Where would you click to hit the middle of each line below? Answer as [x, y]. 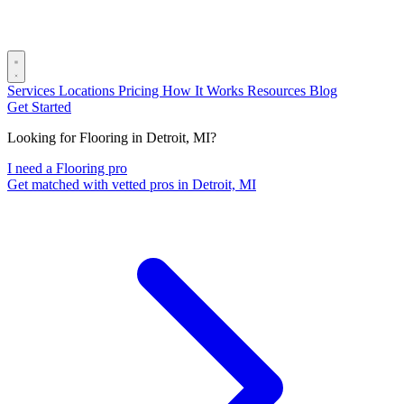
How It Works [205, 91]
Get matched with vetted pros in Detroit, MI [132, 184]
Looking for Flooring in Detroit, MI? [112, 138]
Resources [278, 91]
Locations [88, 91]
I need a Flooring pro [67, 168]
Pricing [140, 91]
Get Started [39, 107]
